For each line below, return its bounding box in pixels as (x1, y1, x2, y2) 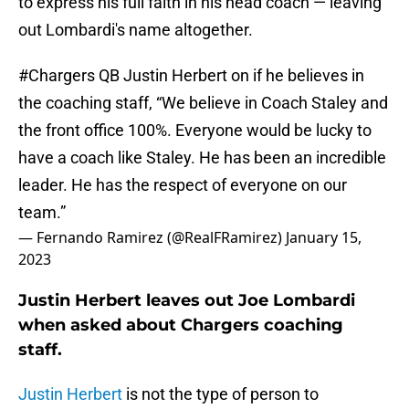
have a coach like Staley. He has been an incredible (18, 148, 386, 168)
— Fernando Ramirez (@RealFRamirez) (18, 227, 286, 248)
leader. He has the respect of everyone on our (18, 175, 347, 195)
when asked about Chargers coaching (18, 315, 343, 336)
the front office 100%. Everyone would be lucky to (18, 121, 372, 141)
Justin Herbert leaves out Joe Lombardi (18, 290, 355, 311)
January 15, (286, 227, 362, 248)
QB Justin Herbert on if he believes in (95, 66, 364, 86)
